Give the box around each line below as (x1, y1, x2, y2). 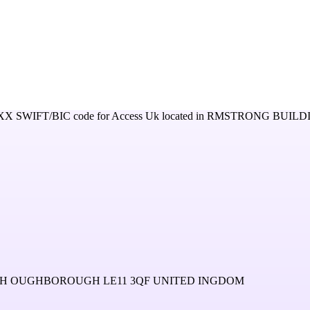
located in (162, 110, 204, 122)
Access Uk (111, 110, 159, 122)
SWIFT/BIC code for (13, 110, 111, 122)
